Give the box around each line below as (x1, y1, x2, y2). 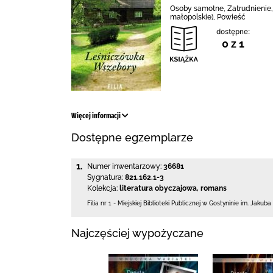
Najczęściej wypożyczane (71, 226, 204, 239)
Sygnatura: (87, 173, 123, 182)
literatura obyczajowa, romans (119, 184, 227, 193)
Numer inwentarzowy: (87, 162, 161, 171)
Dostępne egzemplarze (71, 131, 193, 144)
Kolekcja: (87, 184, 118, 193)
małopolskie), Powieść (170, 13, 246, 21)
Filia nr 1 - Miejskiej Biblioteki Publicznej (87, 200, 200, 207)
